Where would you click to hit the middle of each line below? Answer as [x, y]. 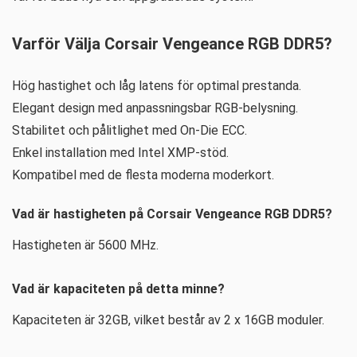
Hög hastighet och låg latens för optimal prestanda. [157, 86]
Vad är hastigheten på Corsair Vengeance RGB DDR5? [172, 214]
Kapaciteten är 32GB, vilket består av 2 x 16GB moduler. [168, 320]
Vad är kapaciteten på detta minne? [118, 289]
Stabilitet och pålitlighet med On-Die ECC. [129, 130]
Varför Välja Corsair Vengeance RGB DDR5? [172, 44]
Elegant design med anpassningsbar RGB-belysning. [155, 108]
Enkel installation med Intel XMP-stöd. [120, 153]
